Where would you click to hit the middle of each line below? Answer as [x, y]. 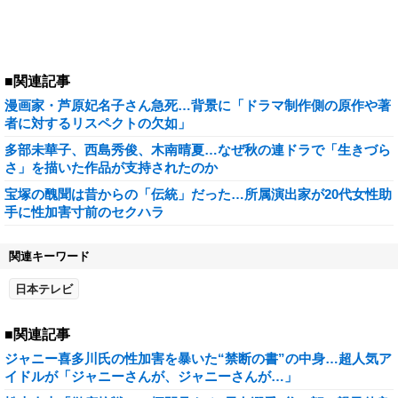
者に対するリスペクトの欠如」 [98, 123]
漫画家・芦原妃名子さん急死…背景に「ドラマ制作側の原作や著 [198, 105]
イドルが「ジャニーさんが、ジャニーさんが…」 [151, 376]
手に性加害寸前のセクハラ [84, 212]
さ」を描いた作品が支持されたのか [111, 167]
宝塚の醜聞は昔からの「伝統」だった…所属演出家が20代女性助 [198, 194]
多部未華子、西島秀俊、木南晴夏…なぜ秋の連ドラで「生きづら [198, 150]
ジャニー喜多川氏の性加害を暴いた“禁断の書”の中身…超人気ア [198, 358]
